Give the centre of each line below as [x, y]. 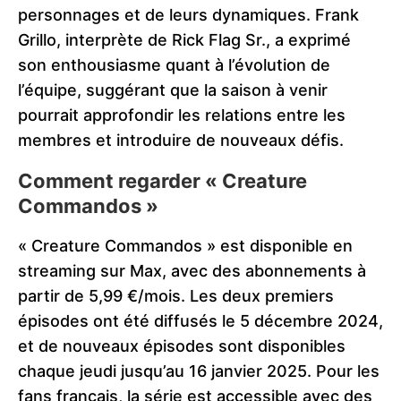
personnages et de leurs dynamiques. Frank [188, 15]
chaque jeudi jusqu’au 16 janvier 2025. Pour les [199, 371]
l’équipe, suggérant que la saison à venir [173, 90]
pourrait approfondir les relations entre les [182, 115]
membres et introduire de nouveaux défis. [181, 141]
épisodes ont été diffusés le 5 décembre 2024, [200, 321]
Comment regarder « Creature [162, 181]
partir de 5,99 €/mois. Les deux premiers [176, 296]
